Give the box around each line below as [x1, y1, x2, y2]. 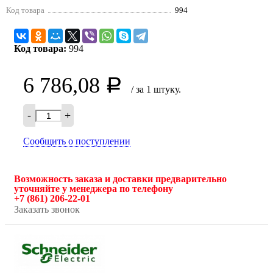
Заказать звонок [14, 204, 80, 215]
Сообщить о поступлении [23, 136, 130, 147]
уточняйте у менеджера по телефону [14, 183, 173, 194]
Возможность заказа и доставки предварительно [14, 174, 227, 185]
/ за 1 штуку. [131, 84, 181, 95]
